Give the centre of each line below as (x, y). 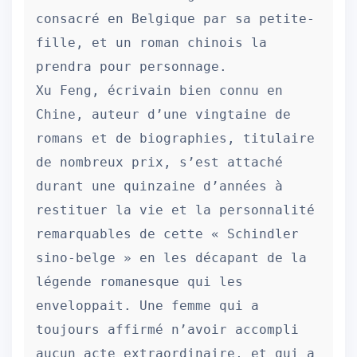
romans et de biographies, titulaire (175, 138)
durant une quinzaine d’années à (159, 186)
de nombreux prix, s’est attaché (159, 162)
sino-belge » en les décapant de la (171, 258)
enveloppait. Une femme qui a (147, 306)
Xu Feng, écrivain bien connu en (159, 90)
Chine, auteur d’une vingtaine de (163, 114)
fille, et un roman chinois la (151, 43)
